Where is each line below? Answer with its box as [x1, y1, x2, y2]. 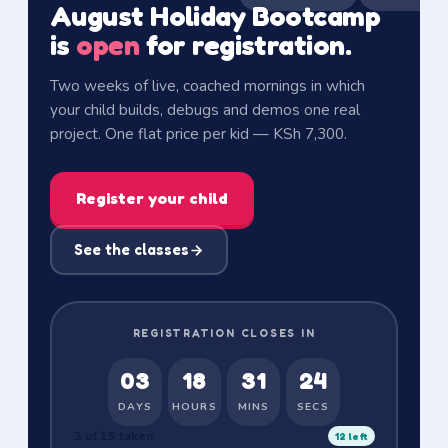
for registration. [139, 28, 352, 62]
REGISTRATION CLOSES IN [132, 325, 316, 340]
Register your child [76, 188, 228, 208]
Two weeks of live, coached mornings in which [50, 75, 365, 96]
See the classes [74, 240, 189, 259]
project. [50, 123, 101, 144]
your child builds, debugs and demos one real [50, 99, 360, 120]
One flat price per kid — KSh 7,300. [105, 123, 347, 144]
